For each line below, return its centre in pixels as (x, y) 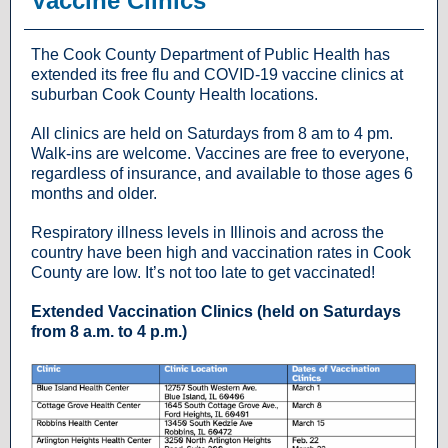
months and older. (94, 193)
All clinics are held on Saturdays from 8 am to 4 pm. (212, 133)
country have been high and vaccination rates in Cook (221, 252)
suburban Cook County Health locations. (174, 94)
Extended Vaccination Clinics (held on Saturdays (216, 311)
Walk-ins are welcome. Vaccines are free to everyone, (220, 153)
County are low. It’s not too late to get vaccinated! (203, 272)
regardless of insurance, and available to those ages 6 (222, 173)
